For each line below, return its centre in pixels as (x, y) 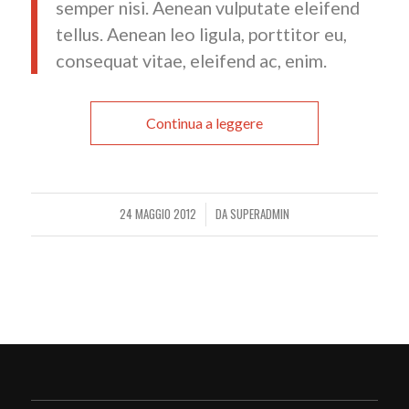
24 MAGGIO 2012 (157, 215)
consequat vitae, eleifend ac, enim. (191, 61)
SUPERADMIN (259, 215)
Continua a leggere (204, 123)
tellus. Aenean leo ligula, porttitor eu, (201, 34)
